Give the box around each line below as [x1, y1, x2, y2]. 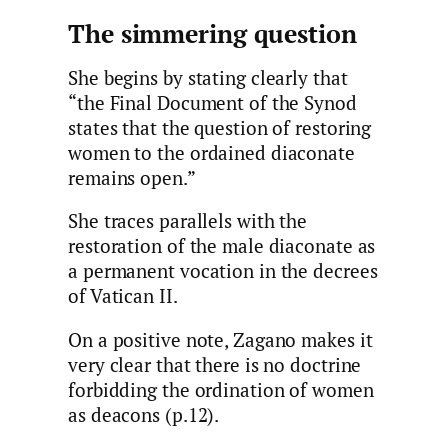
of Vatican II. [68, 284, 178, 309]
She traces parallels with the [68, 209, 308, 234]
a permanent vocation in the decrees [68, 259, 378, 284]
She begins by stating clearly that [68, 65, 348, 90]
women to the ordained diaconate [68, 140, 355, 165]
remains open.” [68, 165, 196, 190]
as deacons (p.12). [68, 402, 220, 427]
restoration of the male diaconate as [68, 234, 376, 259]
